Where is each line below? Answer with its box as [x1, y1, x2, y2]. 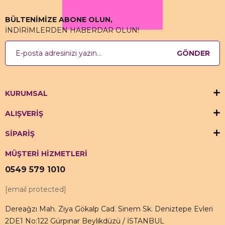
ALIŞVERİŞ [5, 109, 43, 118]
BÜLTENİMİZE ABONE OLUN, [5, 15, 113, 24]
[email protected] [5, 185, 66, 194]
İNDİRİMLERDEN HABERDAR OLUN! [5, 26, 139, 35]
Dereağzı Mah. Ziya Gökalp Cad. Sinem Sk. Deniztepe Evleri [5, 204, 213, 213]
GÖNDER [177, 49, 210, 58]
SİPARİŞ [5, 129, 35, 138]
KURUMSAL [5, 89, 48, 98]
